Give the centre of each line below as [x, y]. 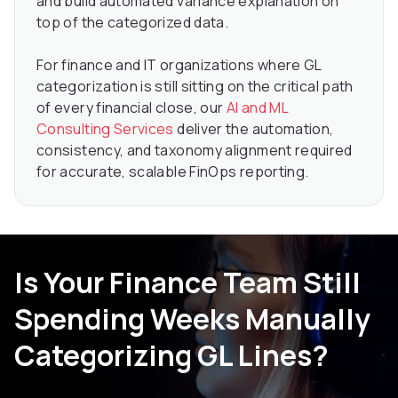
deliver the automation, [254, 129]
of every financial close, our [131, 108]
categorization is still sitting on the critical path [195, 87]
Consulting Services [105, 129]
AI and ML [257, 108]
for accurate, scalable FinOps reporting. [173, 172]
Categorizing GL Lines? [171, 356]
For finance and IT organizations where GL [179, 65]
